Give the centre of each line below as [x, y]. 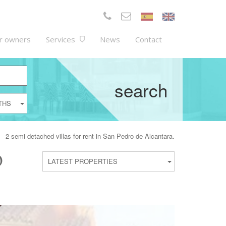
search [141, 90]
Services [62, 39]
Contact [149, 39]
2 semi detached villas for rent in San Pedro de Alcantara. [90, 136]
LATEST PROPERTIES [82, 161]
